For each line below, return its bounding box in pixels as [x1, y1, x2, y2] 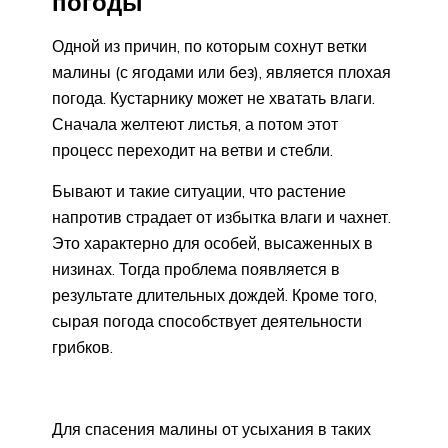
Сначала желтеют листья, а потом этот [52, 114, 338, 135]
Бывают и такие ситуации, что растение [52, 181, 346, 202]
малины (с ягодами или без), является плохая [52, 62, 391, 83]
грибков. [52, 337, 113, 358]
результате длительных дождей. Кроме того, [52, 285, 377, 306]
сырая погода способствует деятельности [52, 311, 362, 332]
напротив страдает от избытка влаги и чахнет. [52, 207, 391, 228]
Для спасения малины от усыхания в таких [52, 419, 371, 440]
